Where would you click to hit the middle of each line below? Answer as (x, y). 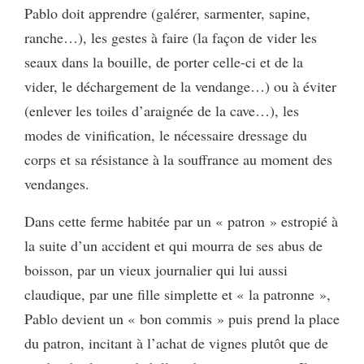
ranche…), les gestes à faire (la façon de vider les (171, 38)
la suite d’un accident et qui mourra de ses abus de (173, 246)
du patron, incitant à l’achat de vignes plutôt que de (176, 343)
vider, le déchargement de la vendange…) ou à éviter (180, 87)
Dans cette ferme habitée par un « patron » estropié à (181, 221)
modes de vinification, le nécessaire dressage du (166, 135)
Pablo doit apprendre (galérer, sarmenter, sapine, (167, 13)
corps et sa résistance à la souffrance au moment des (178, 160)
